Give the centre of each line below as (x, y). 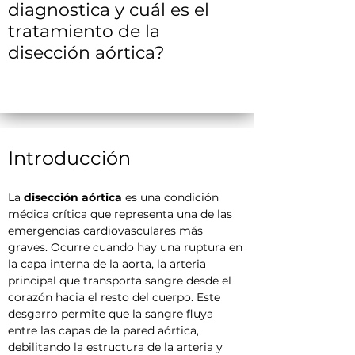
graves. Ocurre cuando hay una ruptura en (127, 247)
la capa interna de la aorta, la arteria (109, 264)
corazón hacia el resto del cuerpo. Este (116, 297)
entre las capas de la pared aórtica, (105, 330)
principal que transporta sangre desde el (121, 281)
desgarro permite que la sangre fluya (112, 314)
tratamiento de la (84, 31)
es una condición (172, 197)
